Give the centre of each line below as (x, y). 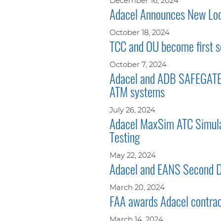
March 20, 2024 (137, 187)
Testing (125, 137)
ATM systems (137, 91)
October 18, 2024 (140, 32)
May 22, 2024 (133, 155)
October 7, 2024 (138, 64)
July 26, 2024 (132, 110)
